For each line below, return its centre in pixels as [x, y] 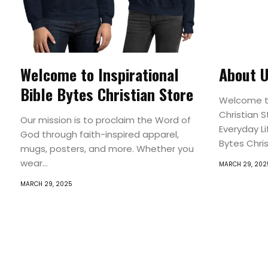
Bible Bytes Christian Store [106, 94]
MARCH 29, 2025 [46, 184]
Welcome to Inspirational [99, 74]
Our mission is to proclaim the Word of [105, 120]
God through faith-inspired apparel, [99, 134]
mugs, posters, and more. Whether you [107, 149]
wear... [34, 163]
